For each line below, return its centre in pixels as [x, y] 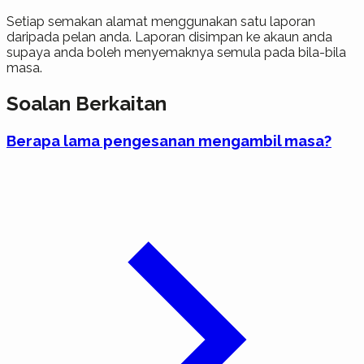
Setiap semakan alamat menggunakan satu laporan [161, 21]
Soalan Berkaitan [87, 103]
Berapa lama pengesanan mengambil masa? [169, 140]
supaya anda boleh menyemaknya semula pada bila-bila [176, 52]
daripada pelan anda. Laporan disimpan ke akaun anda [169, 37]
